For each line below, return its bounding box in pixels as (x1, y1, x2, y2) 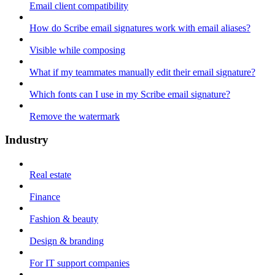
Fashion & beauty (29, 214, 98, 225)
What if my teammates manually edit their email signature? (29, 66, 255, 77)
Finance (29, 192, 60, 203)
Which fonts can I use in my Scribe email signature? (29, 88, 230, 99)
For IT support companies (29, 258, 130, 269)
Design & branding (29, 236, 104, 247)
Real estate (29, 169, 71, 180)
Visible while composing (29, 44, 125, 55)
